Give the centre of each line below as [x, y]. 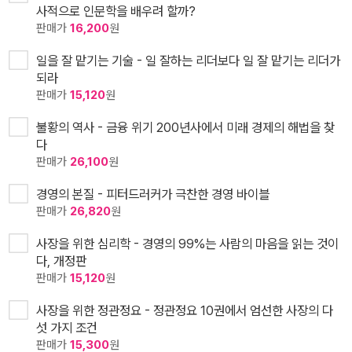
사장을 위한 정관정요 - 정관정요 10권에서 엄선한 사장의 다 [185, 310]
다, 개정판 [61, 260]
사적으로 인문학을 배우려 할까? [116, 11]
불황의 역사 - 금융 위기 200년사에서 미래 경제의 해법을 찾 [185, 127]
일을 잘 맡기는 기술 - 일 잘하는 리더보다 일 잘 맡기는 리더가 [188, 60]
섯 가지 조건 [67, 327]
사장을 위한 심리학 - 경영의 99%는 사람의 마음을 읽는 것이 [187, 243]
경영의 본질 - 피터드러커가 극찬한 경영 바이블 [153, 194]
